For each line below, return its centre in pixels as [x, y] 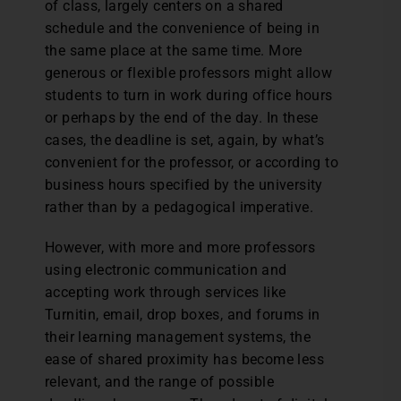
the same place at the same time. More [174, 51]
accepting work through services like [166, 293]
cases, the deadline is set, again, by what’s [185, 141]
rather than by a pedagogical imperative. [179, 208]
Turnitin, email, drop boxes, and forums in [183, 315]
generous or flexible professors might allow [189, 73]
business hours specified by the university [184, 185]
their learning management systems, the [178, 337]
